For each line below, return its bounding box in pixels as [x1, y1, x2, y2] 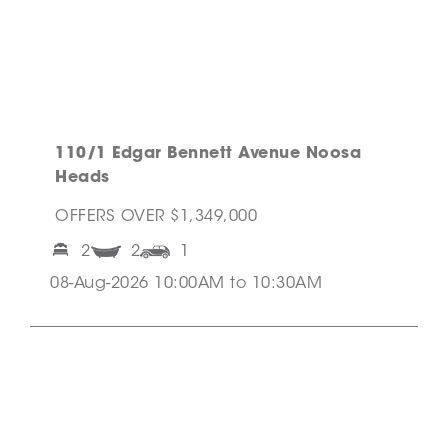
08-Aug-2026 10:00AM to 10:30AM [50, 276, 322, 293]
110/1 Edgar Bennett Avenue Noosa [55, 146, 361, 163]
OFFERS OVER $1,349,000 [55, 209, 257, 226]
